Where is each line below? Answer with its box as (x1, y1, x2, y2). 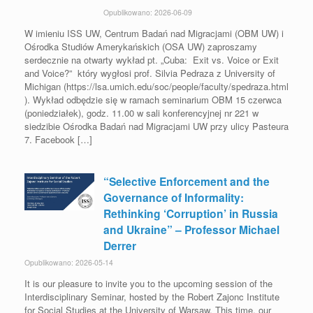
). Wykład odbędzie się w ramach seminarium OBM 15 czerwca (24, 93, 282, 106)
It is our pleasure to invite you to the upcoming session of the (24, 276, 272, 290)
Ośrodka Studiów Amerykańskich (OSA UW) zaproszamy (24, 40, 257, 53)
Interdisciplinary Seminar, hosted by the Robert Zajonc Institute (24, 289, 279, 303)
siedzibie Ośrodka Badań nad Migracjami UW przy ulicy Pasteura (24, 119, 289, 133)
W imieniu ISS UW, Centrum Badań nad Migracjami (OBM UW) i (24, 27, 284, 40)
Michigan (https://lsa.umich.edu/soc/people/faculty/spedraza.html (24, 80, 289, 93)
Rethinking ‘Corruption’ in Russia (103, 205, 278, 221)
